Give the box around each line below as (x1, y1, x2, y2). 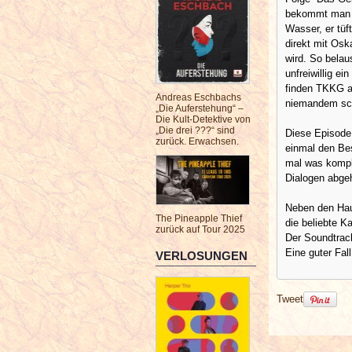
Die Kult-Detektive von (156, 114, 251, 125)
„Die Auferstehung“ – (156, 103, 244, 114)
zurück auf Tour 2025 (156, 224, 245, 235)
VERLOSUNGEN (156, 249, 247, 262)
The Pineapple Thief (156, 213, 242, 224)
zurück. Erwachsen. (156, 136, 239, 147)
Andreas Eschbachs (156, 92, 241, 103)
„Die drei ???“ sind (156, 125, 235, 136)
